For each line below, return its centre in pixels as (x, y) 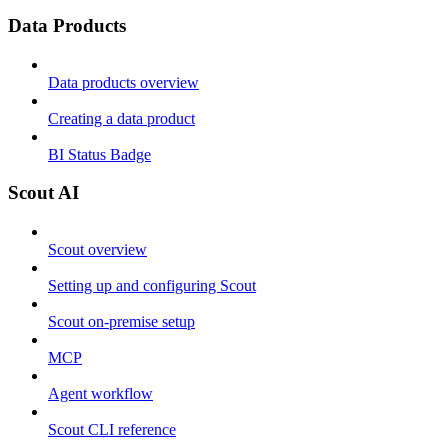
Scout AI (43, 193)
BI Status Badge (99, 154)
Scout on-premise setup (121, 322)
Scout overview (97, 250)
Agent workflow (100, 394)
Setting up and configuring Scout (152, 286)
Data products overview (123, 82)
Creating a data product (121, 118)
